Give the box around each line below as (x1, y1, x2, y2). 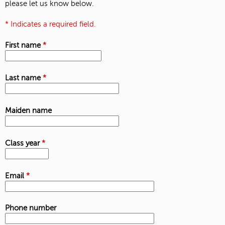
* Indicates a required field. (5, 20, 96, 28)
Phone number (5, 204, 56, 212)
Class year (5, 139, 42, 147)
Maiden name (5, 106, 52, 115)
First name (5, 41, 43, 50)
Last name (5, 74, 43, 82)
